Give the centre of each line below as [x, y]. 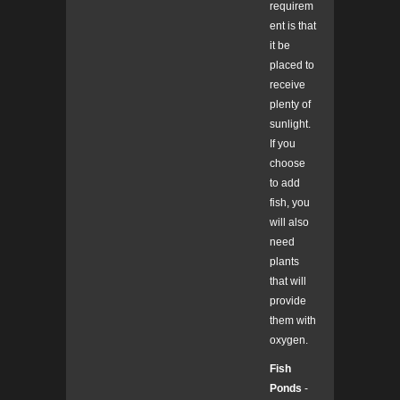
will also [289, 223]
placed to [292, 66]
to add [285, 183]
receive [287, 85]
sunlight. [290, 125]
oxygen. [289, 341]
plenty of [290, 105]
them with [293, 321]
